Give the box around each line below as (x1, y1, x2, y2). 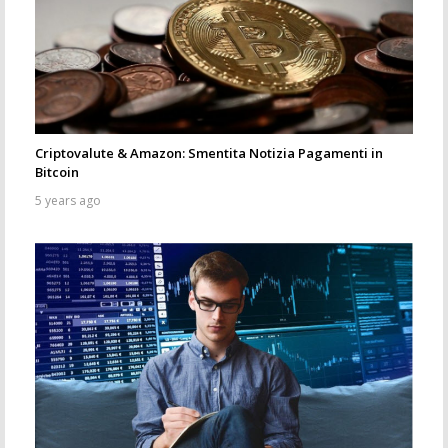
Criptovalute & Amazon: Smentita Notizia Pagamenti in (35, 144, 383, 163)
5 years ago (35, 192, 101, 210)
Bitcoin (35, 163, 79, 182)
